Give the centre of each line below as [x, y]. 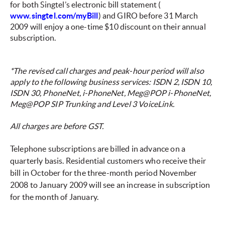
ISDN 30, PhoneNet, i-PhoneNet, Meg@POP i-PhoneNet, [111, 93]
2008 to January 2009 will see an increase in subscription [110, 185]
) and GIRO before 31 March [148, 16]
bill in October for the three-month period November [103, 173]
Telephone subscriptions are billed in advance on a [98, 149]
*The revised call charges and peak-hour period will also [107, 71]
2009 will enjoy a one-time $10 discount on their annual [108, 27]
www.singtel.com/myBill [54, 16]
